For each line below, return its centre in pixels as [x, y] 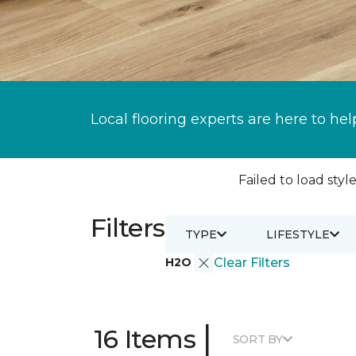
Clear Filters [252, 263]
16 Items [145, 339]
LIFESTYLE [298, 234]
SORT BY [257, 339]
